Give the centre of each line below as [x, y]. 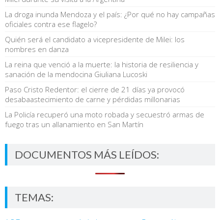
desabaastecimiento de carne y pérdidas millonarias [93, 99]
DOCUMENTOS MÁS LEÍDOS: [87, 154]
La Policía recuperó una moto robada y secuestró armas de [105, 114]
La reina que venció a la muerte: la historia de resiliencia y [102, 64]
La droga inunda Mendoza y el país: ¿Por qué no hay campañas [110, 14]
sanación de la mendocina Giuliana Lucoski [76, 74]
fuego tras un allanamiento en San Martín [74, 124]
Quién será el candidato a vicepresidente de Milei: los [95, 39]
